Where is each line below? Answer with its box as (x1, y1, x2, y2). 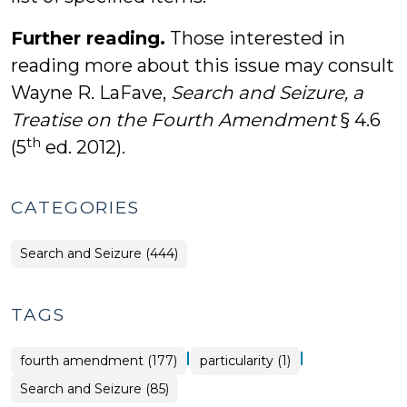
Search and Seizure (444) (20, 245, 178, 262)
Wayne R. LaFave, (11, 82, 171, 104)
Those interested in (165, 27, 345, 49)
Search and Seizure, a (171, 82, 363, 104)
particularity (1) (200, 352, 291, 369)
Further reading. (11, 27, 165, 49)
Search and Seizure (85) (20, 381, 169, 397)
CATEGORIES (11, 197, 140, 218)
